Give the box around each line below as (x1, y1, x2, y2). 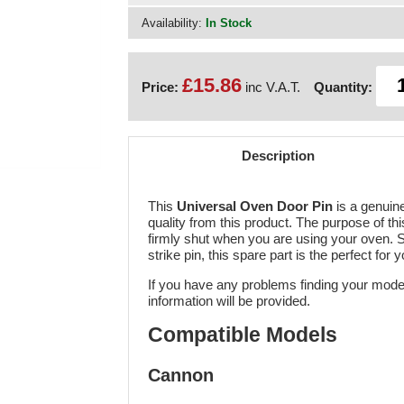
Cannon (148, 365, 214, 386)
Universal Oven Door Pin (177, 197, 333, 214)
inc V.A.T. (241, 79, 300, 95)
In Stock (205, 16, 252, 30)
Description (241, 148, 315, 163)
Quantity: (313, 79, 372, 95)
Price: (141, 79, 182, 95)
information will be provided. (148, 293, 310, 309)
